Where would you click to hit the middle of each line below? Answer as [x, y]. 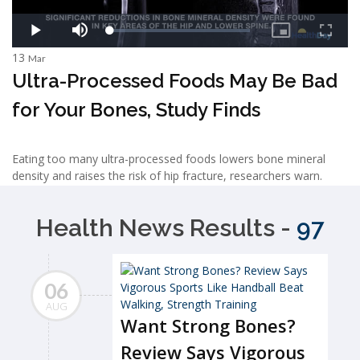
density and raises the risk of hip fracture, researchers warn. [167, 176]
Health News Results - [166, 227]
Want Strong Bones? [208, 325]
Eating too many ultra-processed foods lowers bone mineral [169, 159]
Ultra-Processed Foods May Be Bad [175, 81]
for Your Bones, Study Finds [136, 110]
